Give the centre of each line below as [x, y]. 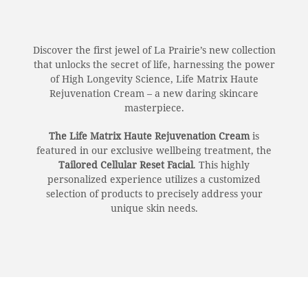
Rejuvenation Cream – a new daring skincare [154, 93]
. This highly [221, 164]
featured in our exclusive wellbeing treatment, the [154, 150]
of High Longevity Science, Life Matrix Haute [154, 78]
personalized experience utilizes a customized [154, 179]
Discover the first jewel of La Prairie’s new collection [154, 49]
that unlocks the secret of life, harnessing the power [154, 64]
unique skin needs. [154, 208]
